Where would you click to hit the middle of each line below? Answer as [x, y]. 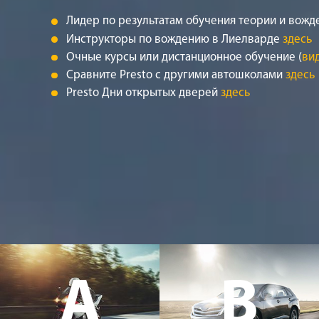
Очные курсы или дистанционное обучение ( [184, 57]
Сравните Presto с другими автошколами [176, 75]
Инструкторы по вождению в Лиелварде [175, 39]
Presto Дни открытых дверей [144, 93]
